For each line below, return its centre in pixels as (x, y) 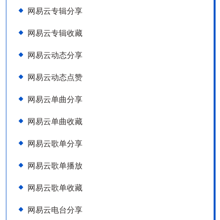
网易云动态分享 (55, 55)
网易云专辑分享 (55, 11)
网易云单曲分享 (55, 99)
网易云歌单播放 (55, 165)
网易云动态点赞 (55, 77)
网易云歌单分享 (55, 143)
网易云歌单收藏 (55, 188)
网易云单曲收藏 (55, 121)
